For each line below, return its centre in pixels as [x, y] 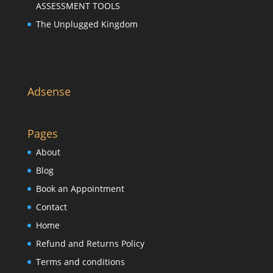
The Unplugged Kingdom [87, 24]
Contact [51, 207]
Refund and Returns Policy [90, 243]
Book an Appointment [80, 188]
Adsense [49, 91]
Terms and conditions [80, 261]
